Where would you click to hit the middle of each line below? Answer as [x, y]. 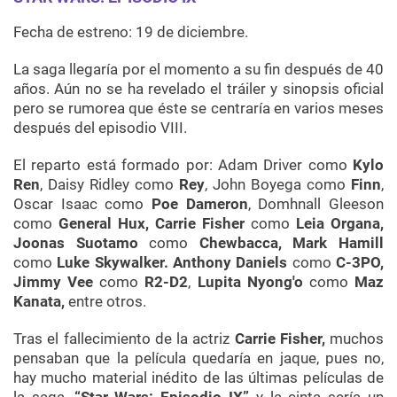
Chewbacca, [240, 243]
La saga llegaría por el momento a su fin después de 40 [198, 70]
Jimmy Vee [54, 282]
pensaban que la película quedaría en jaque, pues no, [198, 358]
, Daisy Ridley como [109, 185]
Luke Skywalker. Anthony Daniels [172, 263]
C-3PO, [360, 263]
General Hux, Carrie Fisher [152, 224]
